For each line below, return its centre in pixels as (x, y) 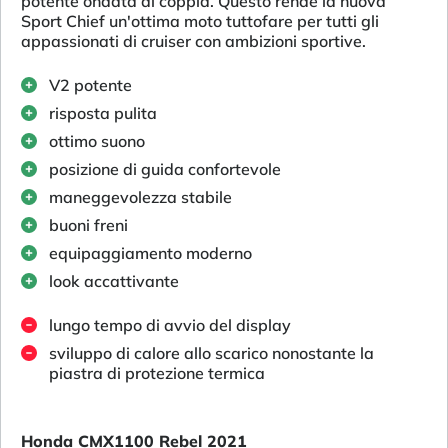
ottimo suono (97, 140)
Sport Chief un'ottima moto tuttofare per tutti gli (200, 20)
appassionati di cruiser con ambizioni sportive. (193, 40)
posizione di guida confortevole (165, 168)
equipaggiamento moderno (150, 252)
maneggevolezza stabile (140, 196)
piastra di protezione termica (157, 372)
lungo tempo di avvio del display (170, 324)
